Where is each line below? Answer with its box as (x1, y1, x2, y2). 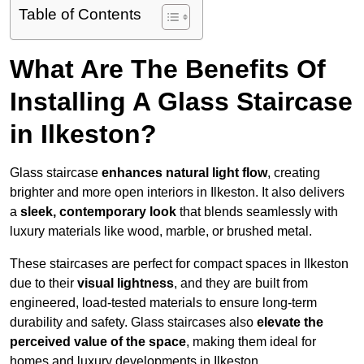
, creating (267, 166, 320, 180)
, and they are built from (174, 276, 308, 291)
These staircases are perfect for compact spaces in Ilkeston (10, 257, 349, 271)
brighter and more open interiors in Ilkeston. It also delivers (10, 185, 344, 200)
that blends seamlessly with (176, 205, 338, 219)
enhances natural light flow (102, 166, 267, 180)
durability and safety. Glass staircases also (10, 315, 257, 330)
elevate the (257, 315, 323, 330)
